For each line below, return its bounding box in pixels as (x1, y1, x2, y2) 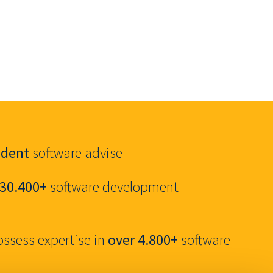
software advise (29, 143, 122, 162)
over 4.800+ (108, 230, 178, 249)
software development (47, 177, 179, 196)
